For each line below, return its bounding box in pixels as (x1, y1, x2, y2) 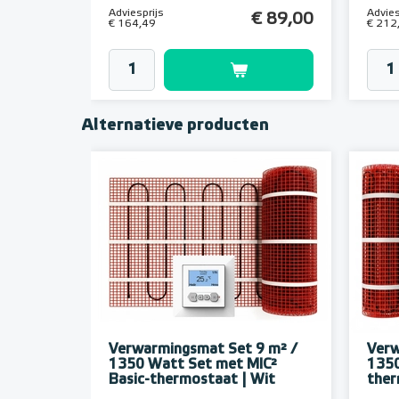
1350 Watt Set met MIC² (109, 358, 277, 373)
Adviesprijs (109, 8, 164, 20)
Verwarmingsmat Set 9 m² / (109, 343, 297, 358)
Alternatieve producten (82, 118, 269, 134)
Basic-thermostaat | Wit (109, 373, 275, 388)
